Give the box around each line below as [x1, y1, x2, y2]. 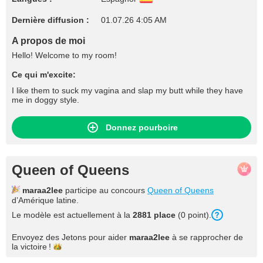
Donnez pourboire [105, 123, 178, 132]
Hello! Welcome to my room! [12, 50, 117, 60]
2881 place [133, 210, 176, 220]
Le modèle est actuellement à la [12, 210, 133, 220]
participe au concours [63, 186, 147, 195]
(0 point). [176, 210, 211, 220]
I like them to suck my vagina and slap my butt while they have [12, 86, 243, 95]
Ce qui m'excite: [12, 70, 76, 79]
